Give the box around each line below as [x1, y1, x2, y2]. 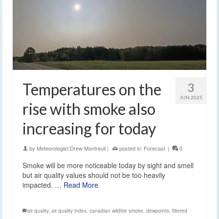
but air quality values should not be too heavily [22, 170, 165, 180]
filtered [172, 207, 187, 215]
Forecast [144, 144, 165, 153]
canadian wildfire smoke [89, 207, 143, 215]
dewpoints [146, 207, 169, 215]
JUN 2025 [179, 94, 202, 101]
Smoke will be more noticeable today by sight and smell [22, 160, 194, 171]
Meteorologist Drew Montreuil [37, 144, 106, 153]
